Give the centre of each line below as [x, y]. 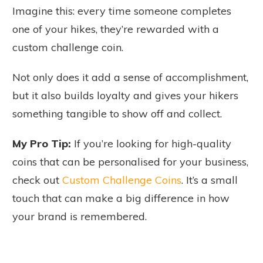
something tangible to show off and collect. [119, 114]
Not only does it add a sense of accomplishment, [130, 77]
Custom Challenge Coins [120, 180]
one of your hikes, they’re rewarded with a [116, 29]
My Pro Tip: [42, 144]
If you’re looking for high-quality [151, 144]
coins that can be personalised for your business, [130, 162]
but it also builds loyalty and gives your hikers [125, 96]
